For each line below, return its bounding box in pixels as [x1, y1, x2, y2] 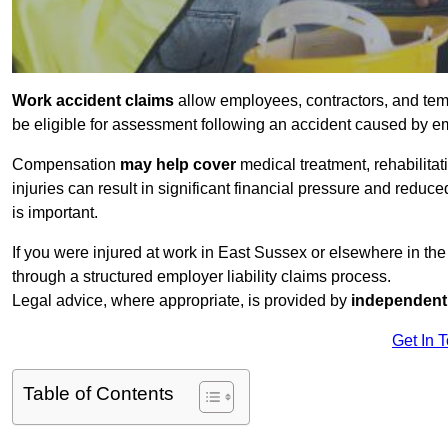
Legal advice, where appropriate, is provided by [12, 292, 351, 310]
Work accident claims [12, 92, 174, 110]
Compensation [12, 156, 120, 174]
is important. [12, 204, 98, 222]
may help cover [120, 156, 236, 174]
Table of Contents [23, 383, 174, 405]
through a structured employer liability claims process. [12, 268, 391, 286]
